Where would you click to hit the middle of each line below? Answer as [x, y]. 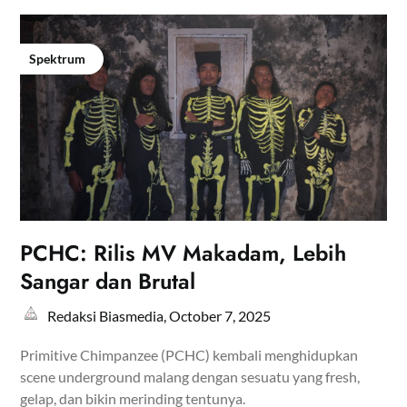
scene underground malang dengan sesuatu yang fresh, [190, 376]
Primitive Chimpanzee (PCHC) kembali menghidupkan [189, 354]
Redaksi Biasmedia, [109, 315]
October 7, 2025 [220, 315]
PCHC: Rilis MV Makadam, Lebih [184, 253]
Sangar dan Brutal [108, 281]
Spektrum [58, 58]
